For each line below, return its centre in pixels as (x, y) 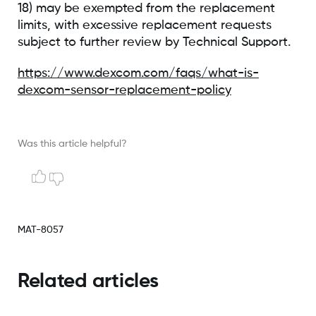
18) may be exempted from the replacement (146, 8)
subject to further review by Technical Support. (154, 42)
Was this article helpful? (72, 144)
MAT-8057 (40, 230)
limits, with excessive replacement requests (144, 25)
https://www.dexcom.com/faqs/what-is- (138, 73)
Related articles (88, 282)
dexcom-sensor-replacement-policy (124, 90)
